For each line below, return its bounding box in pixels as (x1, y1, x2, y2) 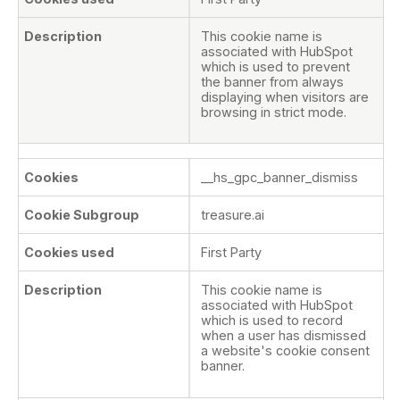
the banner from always (201, 73, 344, 89)
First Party (201, 245, 262, 261)
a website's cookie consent (201, 343, 370, 359)
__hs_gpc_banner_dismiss (201, 170, 358, 186)
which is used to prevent (201, 58, 350, 74)
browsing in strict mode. (201, 104, 346, 120)
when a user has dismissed (201, 328, 366, 344)
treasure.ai (201, 207, 264, 223)
